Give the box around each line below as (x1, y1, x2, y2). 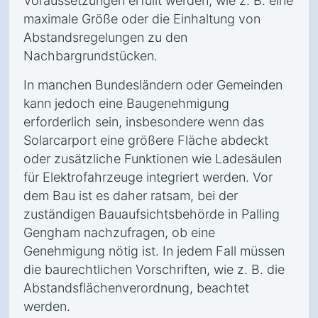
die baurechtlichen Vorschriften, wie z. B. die (23, 262, 285, 277)
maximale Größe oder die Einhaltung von (23, 11, 261, 26)
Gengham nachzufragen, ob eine (23, 225, 215, 240)
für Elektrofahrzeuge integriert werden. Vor (23, 170, 273, 185)
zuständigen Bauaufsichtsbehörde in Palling (23, 207, 280, 221)
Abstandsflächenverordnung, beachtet (23, 280, 249, 295)
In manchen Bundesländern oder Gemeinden (23, 77, 283, 92)
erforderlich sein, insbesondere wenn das (23, 114, 264, 129)
